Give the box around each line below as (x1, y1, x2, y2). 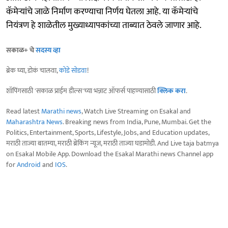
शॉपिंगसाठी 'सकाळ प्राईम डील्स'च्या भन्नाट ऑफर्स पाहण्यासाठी (6, 84, 157, 97)
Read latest (6, 105, 41, 117)
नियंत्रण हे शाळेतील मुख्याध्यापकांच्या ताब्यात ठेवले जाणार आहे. (6, 17, 202, 33)
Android (17, 158, 41, 170)
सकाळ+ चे (6, 44, 36, 56)
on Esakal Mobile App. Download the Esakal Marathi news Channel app (6, 148, 213, 160)
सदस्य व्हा (36, 44, 61, 56)
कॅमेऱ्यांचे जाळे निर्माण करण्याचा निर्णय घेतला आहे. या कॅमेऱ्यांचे (6, 4, 198, 19)
